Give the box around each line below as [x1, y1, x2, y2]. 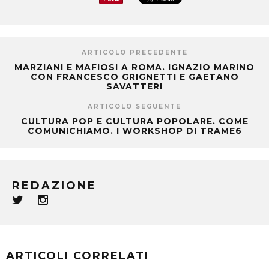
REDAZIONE [12, 179, 97, 193]
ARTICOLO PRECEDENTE [81, 49, 188, 57]
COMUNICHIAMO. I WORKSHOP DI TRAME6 [27, 125, 242, 137]
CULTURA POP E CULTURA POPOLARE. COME [20, 116, 249, 127]
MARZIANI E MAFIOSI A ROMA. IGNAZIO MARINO [14, 62, 255, 73]
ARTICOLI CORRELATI [6, 249, 149, 263]
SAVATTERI [106, 81, 163, 92]
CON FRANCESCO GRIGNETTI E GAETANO [30, 71, 239, 83]
